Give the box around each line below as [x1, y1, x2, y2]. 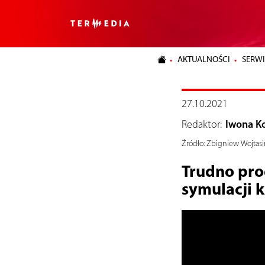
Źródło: [181, 138, 205, 148]
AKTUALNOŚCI [177, 54, 231, 65]
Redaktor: [181, 117, 222, 131]
